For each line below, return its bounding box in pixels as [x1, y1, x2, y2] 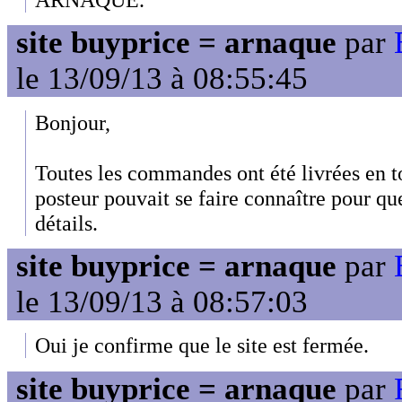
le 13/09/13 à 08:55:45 [16, 61, 308, 97]
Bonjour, [35, 109, 110, 135]
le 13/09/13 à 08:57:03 [16, 284, 308, 319]
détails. [35, 210, 98, 235]
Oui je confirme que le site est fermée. [35, 333, 369, 358]
